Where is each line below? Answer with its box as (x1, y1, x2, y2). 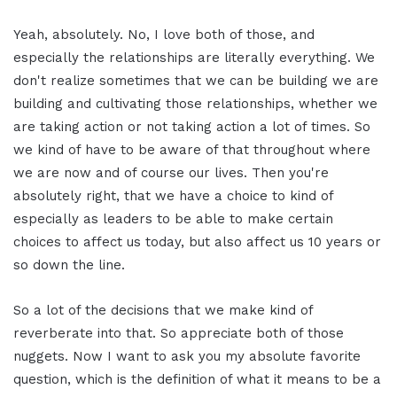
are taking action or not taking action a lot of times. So (13, 118, 370, 135)
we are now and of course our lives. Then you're (13, 164, 329, 181)
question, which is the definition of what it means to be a (13, 370, 381, 387)
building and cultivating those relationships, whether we (13, 95, 378, 112)
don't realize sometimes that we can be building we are (13, 72, 378, 89)
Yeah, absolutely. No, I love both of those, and (13, 26, 315, 43)
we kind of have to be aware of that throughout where (13, 141, 370, 158)
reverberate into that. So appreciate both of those (13, 324, 344, 341)
